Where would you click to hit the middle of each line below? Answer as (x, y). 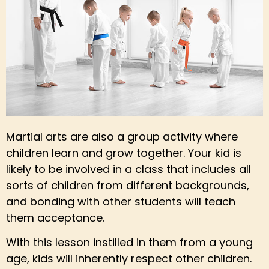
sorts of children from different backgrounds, (128, 186)
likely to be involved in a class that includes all (128, 169)
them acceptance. (55, 218)
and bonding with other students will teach (121, 202)
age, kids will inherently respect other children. (129, 259)
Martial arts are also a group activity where (122, 137)
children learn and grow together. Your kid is (124, 153)
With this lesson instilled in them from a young (129, 243)
